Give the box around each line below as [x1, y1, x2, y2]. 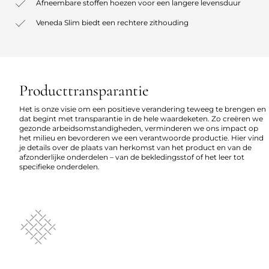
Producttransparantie [19, 80, 149, 100]
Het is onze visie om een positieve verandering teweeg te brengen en [19, 104, 266, 113]
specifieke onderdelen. [19, 162, 100, 171]
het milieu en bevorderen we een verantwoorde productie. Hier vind [19, 133, 264, 142]
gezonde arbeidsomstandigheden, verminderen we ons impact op [19, 123, 258, 133]
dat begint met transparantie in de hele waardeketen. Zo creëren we [19, 113, 263, 123]
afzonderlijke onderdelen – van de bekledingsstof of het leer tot [19, 152, 244, 162]
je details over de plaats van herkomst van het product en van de [19, 142, 252, 152]
